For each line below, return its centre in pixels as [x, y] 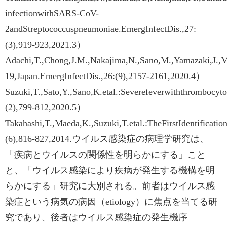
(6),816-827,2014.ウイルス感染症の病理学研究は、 [107, 139]
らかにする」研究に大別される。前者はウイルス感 [110, 186]
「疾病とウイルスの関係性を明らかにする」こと [105, 155]
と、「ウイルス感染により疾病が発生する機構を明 [110, 170]
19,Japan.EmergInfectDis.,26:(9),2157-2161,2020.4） [105, 76]
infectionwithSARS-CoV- [52, 13]
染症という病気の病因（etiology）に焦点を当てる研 [111, 202]
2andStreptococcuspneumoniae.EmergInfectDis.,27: [101, 29]
